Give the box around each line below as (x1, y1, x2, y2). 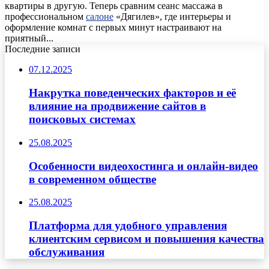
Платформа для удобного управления (29, 219, 227, 232)
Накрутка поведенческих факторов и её (29, 86, 236, 100)
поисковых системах (29, 113, 136, 126)
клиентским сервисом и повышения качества (29, 232, 264, 246)
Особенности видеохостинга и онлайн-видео (29, 159, 258, 172)
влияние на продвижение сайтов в (29, 100, 206, 113)
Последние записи (5, 44, 80, 55)
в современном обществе (29, 172, 156, 186)
